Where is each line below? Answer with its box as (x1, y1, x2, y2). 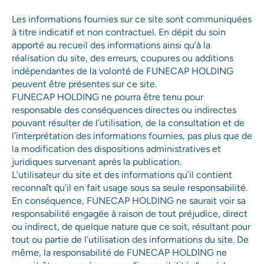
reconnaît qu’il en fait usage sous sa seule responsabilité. (12, 182, 247, 194)
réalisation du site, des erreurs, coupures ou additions (12, 52, 233, 64)
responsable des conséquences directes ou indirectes (12, 104, 236, 116)
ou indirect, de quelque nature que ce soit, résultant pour (12, 221, 250, 233)
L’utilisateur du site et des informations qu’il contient (12, 169, 232, 181)
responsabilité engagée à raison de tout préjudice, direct (12, 208, 247, 220)
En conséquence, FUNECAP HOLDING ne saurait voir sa (12, 195, 246, 207)
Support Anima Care (89, 245, 175, 256)
